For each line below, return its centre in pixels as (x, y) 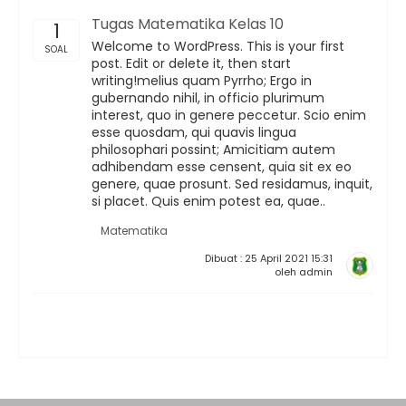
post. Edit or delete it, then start (191, 63)
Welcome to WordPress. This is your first (218, 46)
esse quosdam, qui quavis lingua (194, 132)
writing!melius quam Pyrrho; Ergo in (202, 81)
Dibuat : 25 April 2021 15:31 (269, 258)
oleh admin (304, 272)
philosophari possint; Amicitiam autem (213, 150)
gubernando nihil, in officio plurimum (208, 98)
